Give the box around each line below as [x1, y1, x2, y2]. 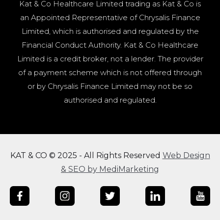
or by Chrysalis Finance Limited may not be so [27, 82, 192, 91]
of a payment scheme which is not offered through [18, 68, 202, 77]
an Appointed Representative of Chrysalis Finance [20, 13, 200, 22]
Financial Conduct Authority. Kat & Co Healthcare [22, 40, 198, 50]
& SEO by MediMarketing [61, 165, 159, 174]
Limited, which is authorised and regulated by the [21, 27, 199, 36]
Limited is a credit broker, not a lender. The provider [17, 54, 203, 63]
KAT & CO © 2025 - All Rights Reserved [10, 151, 163, 160]
